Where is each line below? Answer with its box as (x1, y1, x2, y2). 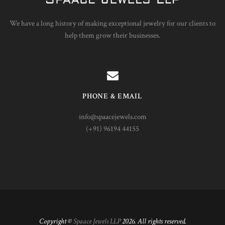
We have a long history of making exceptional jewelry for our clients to (10, 19, 215, 29)
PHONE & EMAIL (82, 91, 143, 101)
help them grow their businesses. (65, 31, 160, 41)
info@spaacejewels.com (78, 111, 147, 122)
